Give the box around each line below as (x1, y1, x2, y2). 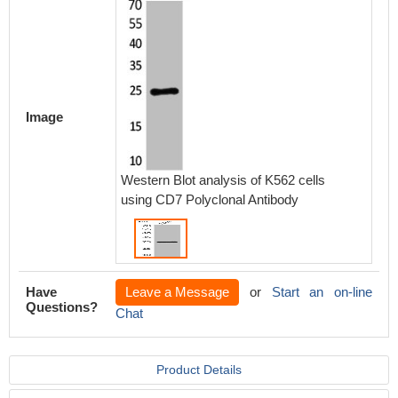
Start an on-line (271, 284, 372, 299)
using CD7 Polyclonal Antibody (121, 192, 298, 207)
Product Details (156, 362, 242, 377)
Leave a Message (125, 284, 229, 299)
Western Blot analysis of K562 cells (121, 172, 325, 187)
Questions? (26, 299, 98, 314)
